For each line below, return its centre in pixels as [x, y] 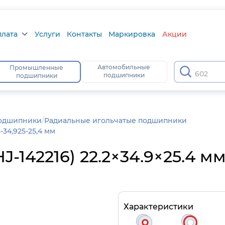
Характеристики [158, 207]
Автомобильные [124, 67]
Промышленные [37, 68]
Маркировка [132, 34]
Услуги [47, 34]
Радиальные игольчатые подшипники [116, 121]
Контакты [85, 34]
